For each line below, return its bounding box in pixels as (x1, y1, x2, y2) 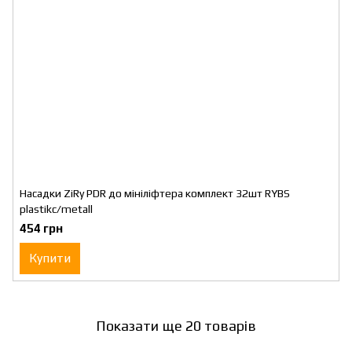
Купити (29, 251, 71, 266)
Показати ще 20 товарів (96, 317, 256, 334)
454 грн (20, 222, 63, 235)
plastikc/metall (20, 203, 93, 215)
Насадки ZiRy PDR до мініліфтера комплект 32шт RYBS (20, 187, 290, 200)
